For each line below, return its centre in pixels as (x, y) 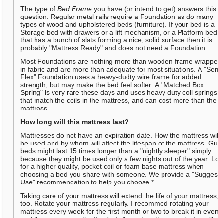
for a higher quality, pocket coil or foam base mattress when (112, 167)
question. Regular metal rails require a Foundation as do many (117, 17)
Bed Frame (75, 9)
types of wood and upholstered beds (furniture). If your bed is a (118, 25)
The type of (39, 9)
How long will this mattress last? (75, 122)
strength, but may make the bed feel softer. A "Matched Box (112, 85)
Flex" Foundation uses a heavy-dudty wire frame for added (111, 77)
